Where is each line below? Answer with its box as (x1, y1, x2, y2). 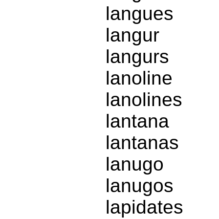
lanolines (106, 89, 182, 110)
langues (106, 3, 174, 24)
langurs (106, 46, 169, 67)
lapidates (106, 197, 183, 218)
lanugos (106, 175, 174, 197)
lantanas (106, 132, 179, 153)
